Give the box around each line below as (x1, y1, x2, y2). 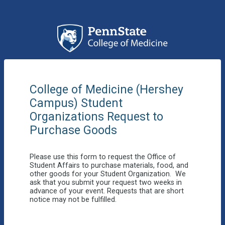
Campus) (29, 96, 81, 110)
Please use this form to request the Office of (29, 153, 176, 162)
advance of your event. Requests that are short (29, 187, 184, 196)
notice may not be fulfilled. (29, 195, 117, 204)
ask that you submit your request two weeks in (29, 178, 182, 187)
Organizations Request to (29, 110, 163, 124)
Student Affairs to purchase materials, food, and (29, 161, 188, 170)
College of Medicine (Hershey (29, 83, 183, 96)
